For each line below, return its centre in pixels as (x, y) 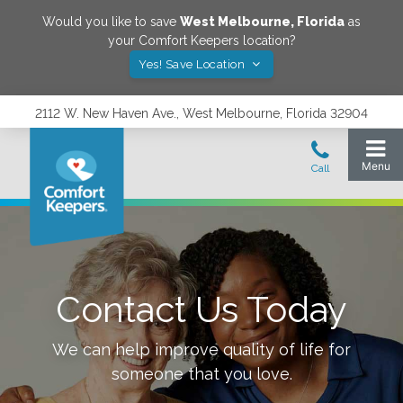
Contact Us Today (201, 309)
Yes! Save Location (193, 64)
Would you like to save (111, 22)
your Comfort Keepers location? (201, 40)
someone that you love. (201, 374)
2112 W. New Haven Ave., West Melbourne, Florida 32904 (201, 113)
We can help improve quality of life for (201, 349)
